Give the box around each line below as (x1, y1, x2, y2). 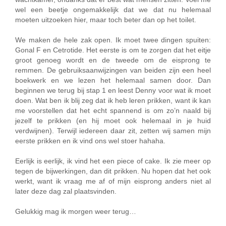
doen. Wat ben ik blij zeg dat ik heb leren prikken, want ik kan (15, 96, 211, 104)
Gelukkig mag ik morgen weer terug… (15, 207, 136, 215)
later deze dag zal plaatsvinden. (15, 187, 117, 195)
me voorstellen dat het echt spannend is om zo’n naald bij (15, 106, 211, 115)
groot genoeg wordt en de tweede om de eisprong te (15, 56, 211, 64)
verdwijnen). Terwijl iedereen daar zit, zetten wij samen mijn (15, 127, 211, 135)
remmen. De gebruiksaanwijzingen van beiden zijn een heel (15, 66, 211, 74)
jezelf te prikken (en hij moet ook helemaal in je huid (15, 117, 211, 125)
